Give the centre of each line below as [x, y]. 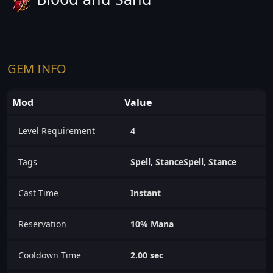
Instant [146, 193]
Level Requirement [57, 130]
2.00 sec [147, 255]
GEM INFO [37, 68]
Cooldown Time [50, 255]
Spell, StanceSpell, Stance [183, 161]
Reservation [42, 224]
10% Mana [152, 224]
